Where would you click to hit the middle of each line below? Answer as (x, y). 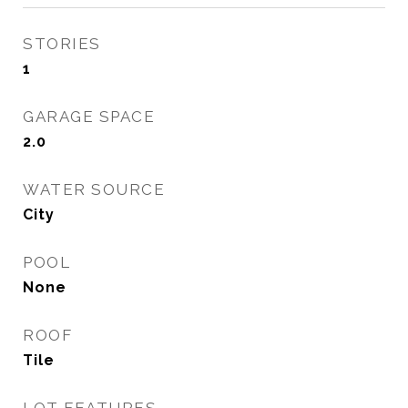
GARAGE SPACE (89, 117)
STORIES (62, 44)
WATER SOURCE (94, 189)
